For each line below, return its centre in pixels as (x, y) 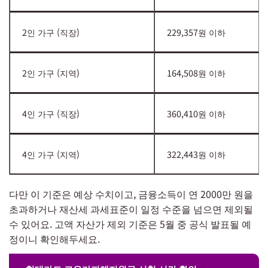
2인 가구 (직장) (51, 32)
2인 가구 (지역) (51, 72)
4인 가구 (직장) (51, 113)
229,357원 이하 (196, 32)
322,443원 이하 (196, 154)
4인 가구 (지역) (51, 154)
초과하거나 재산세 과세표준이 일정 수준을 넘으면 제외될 (131, 208)
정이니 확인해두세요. (54, 238)
